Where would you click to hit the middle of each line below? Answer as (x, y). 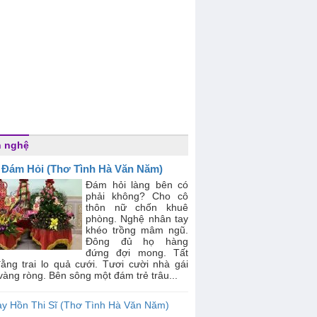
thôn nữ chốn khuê (137, 207)
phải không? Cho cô (137, 196)
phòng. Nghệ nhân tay (137, 219)
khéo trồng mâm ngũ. (137, 230)
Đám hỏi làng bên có (137, 185)
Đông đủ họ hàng (137, 241)
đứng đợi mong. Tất (137, 253)
